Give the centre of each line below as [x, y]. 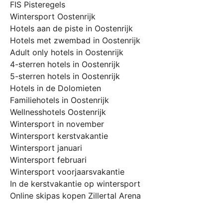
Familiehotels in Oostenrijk [59, 100]
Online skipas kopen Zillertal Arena [75, 196]
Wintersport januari [46, 148]
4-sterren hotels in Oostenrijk [65, 64]
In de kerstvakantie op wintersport [75, 184]
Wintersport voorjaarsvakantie [67, 172]
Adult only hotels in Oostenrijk [67, 53]
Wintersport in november [57, 124]
